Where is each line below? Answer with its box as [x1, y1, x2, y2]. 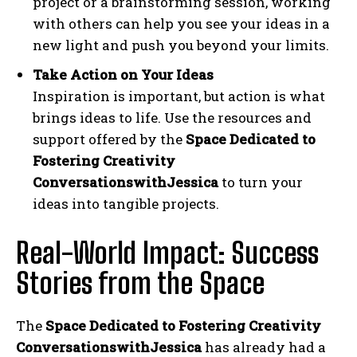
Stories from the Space [16, 266, 265, 301]
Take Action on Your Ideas [33, 65, 214, 84]
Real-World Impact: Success [16, 236, 319, 271]
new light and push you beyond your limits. [33, 36, 329, 55]
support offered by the [33, 130, 186, 149]
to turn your [218, 173, 303, 192]
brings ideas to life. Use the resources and [33, 108, 312, 127]
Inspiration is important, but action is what [33, 87, 325, 106]
